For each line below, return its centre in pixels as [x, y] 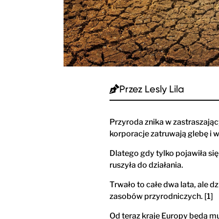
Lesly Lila [164, 89]
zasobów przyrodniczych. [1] [161, 196]
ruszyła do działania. [146, 165]
